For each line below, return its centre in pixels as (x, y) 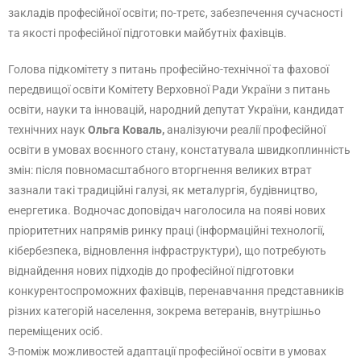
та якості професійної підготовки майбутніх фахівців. (147, 33)
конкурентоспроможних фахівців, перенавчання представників (176, 291)
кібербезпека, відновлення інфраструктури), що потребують (167, 251)
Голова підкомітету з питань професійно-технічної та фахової (168, 69)
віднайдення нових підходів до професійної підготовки (151, 271)
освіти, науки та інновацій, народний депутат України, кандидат (176, 110)
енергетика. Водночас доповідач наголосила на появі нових (167, 210)
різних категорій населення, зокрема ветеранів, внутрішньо (164, 311)
